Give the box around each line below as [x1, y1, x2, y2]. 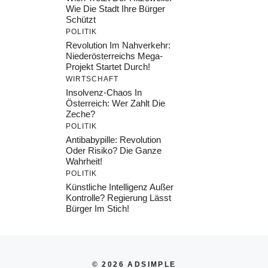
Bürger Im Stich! [66, 203, 129, 214]
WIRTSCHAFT [66, 74, 118, 83]
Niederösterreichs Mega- [66, 50, 163, 61]
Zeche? [66, 108, 95, 119]
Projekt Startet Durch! [66, 61, 150, 72]
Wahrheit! [66, 156, 102, 166]
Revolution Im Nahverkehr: [66, 39, 170, 50]
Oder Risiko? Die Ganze [66, 145, 162, 156]
